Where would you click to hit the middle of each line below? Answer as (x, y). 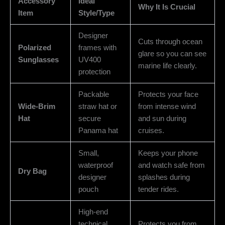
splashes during (164, 177)
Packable (93, 94)
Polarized (34, 47)
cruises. (151, 130)
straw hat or (97, 106)
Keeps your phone (168, 153)
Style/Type (96, 13)
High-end (93, 212)
